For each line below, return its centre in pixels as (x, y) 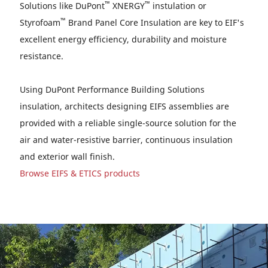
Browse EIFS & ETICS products (80, 173)
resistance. (42, 56)
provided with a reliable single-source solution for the (128, 123)
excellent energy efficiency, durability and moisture (123, 39)
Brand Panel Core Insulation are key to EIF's (155, 22)
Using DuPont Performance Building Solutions (112, 89)
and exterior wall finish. (67, 156)
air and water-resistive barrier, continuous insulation (126, 140)
